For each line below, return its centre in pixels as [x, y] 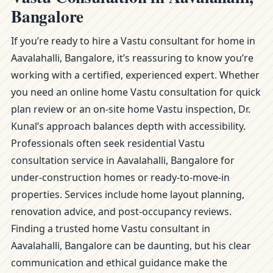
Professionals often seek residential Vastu [108, 143]
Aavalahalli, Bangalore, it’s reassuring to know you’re [132, 58]
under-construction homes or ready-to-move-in [120, 177]
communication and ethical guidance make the [119, 263]
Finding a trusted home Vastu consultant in [111, 229]
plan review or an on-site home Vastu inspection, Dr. [131, 109]
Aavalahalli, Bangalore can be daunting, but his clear [131, 246]
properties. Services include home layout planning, [128, 194]
